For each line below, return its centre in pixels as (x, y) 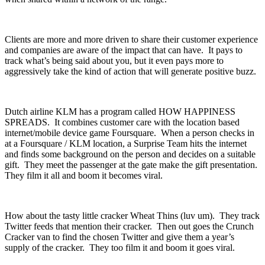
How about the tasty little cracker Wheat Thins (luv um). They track (132, 215)
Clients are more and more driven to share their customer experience (131, 39)
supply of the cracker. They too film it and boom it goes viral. (120, 247)
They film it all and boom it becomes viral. (84, 175)
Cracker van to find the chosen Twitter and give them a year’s (119, 237)
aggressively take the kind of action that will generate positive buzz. (130, 71)
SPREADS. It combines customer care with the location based (122, 122)
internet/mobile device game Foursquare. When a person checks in (130, 132)
